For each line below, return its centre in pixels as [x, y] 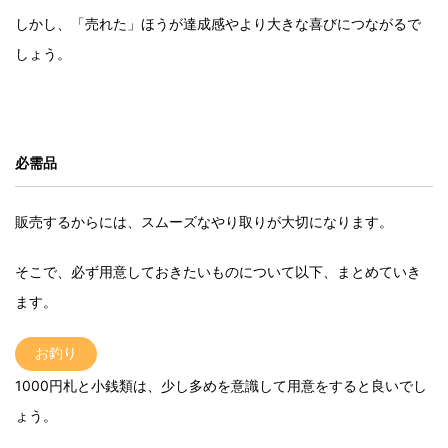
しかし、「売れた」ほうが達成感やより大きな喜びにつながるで [218, 24]
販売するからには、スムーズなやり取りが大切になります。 [204, 222]
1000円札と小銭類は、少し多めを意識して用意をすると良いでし [221, 386]
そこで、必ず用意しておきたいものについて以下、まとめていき [218, 272]
